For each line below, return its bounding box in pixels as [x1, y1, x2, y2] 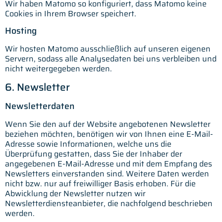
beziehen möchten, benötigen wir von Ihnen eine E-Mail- [5, 127, 213, 140]
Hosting [5, 24, 37, 38]
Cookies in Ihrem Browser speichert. [5, 7, 136, 20]
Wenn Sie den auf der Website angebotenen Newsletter [5, 117, 211, 130]
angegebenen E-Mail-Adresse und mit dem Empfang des [5, 157, 212, 170]
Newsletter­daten [5, 99, 74, 113]
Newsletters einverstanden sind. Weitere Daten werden [5, 167, 209, 180]
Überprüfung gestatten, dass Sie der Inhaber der [5, 147, 182, 160]
